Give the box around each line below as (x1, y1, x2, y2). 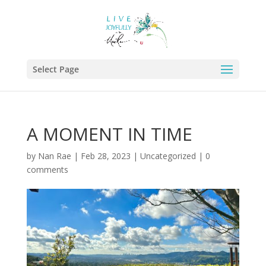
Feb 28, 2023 (80, 150, 131, 161)
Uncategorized (140, 150, 196, 161)
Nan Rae (37, 150, 71, 161)
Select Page (32, 64, 79, 75)
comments (26, 164, 68, 175)
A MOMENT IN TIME (26, 122, 192, 146)
